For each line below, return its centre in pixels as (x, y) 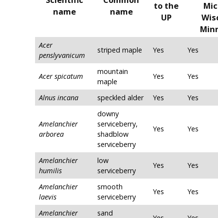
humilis (50, 171)
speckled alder (120, 98)
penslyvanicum (62, 55)
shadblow (113, 134)
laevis (48, 197)
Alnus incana (59, 98)
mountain (113, 72)
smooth (110, 187)
